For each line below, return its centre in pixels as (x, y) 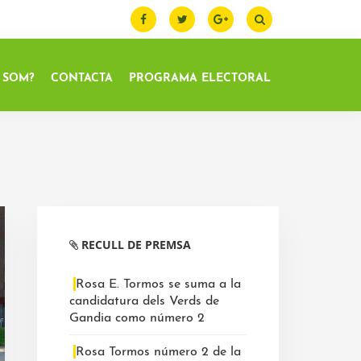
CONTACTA (82, 79)
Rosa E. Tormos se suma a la (158, 284)
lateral (71, 244)
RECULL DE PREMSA (135, 245)
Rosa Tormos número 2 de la (158, 352)
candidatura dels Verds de (144, 301)
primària (81, 270)
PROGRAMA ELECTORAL (200, 79)
